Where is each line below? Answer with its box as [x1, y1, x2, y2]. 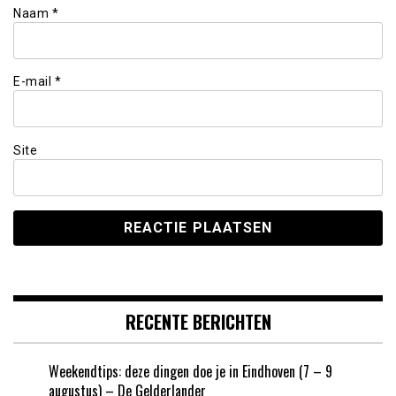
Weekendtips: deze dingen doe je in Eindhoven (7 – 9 [49, 360, 332, 382]
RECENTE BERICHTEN [125, 308, 271, 335]
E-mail [13, 74, 55, 89]
